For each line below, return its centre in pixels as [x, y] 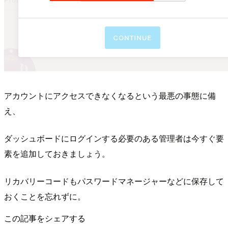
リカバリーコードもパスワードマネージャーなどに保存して [114, 181]
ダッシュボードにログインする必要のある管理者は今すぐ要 [114, 138]
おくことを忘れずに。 [45, 196]
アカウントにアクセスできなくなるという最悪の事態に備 [110, 96]
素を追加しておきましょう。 [57, 154]
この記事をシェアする [45, 218]
